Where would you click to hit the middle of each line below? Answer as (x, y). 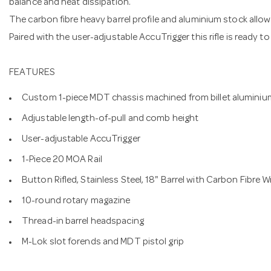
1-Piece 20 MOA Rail (62, 160)
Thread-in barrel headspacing (83, 222)
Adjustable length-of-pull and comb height (110, 119)
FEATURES (32, 73)
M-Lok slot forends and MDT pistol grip (103, 242)
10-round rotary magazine (76, 201)
